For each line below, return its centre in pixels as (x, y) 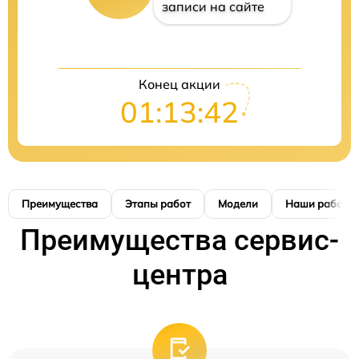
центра (179, 275)
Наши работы (321, 204)
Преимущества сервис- (179, 241)
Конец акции (179, 85)
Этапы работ (158, 204)
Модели (238, 204)
